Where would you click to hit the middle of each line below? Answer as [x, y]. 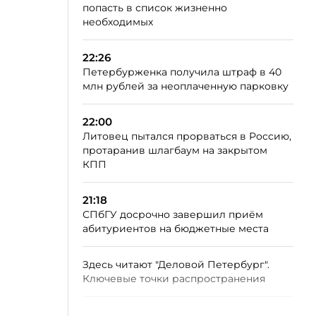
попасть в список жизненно [155, 8]
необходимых [118, 22]
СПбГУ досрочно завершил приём [173, 214]
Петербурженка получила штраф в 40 [182, 72]
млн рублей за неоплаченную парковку [186, 86]
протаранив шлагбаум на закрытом [175, 150]
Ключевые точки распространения [174, 279]
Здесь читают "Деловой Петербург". [176, 265]
